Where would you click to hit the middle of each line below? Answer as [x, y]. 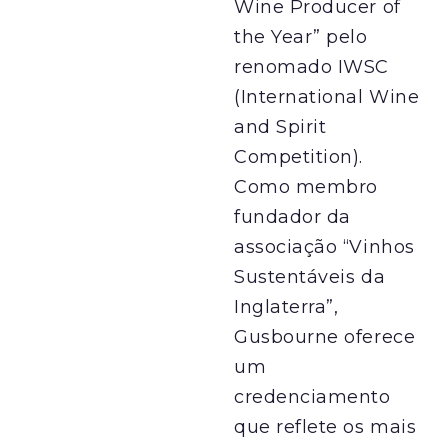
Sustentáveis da [310, 276]
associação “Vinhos [324, 246]
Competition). [299, 156]
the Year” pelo [301, 36]
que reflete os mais [325, 426]
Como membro [306, 186]
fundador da [292, 216]
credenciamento [312, 396]
